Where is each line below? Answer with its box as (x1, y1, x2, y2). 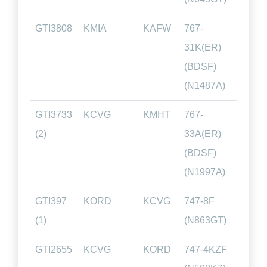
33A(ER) (184, 129, 221, 139)
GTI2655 (35, 244, 72, 254)
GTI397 (35, 196, 67, 206)
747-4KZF (184, 244, 227, 254)
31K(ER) (184, 42, 221, 52)
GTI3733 (35, 110, 72, 120)
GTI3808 (35, 23, 72, 33)
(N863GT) (184, 215, 226, 225)
